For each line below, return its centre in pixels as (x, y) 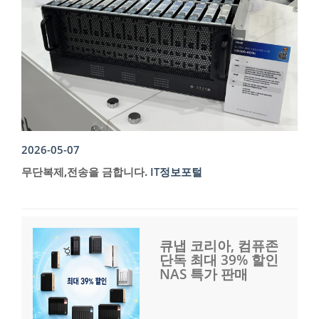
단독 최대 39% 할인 (219, 260)
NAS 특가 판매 (204, 274)
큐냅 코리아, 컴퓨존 (219, 246)
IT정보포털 (176, 172)
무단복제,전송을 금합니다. (84, 172)
